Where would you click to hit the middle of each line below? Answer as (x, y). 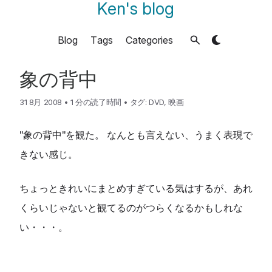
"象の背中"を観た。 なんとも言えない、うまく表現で (136, 134)
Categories (149, 40)
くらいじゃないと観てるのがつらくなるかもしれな (131, 207)
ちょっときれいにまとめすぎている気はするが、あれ (136, 188)
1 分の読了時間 (96, 102)
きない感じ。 (49, 154)
